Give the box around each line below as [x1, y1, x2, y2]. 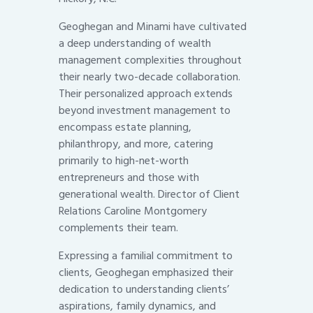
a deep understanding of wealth [59, 34, 211, 53]
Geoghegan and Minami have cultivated [59, 17, 247, 36]
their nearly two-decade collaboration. [59, 68, 240, 87]
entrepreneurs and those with [59, 168, 199, 187]
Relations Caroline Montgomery [59, 202, 207, 221]
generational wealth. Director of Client [59, 185, 240, 204]
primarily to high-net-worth [59, 152, 189, 170]
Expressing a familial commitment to [59, 247, 233, 265]
